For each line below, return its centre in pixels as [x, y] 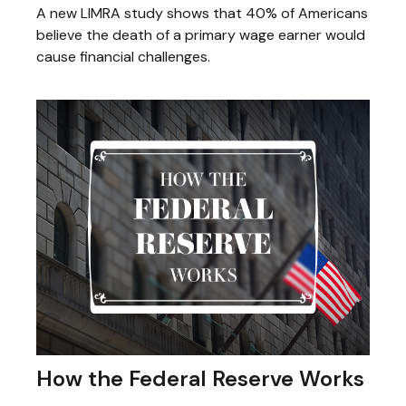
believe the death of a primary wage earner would [201, 34]
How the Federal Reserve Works [200, 378]
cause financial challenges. [123, 56]
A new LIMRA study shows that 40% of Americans [202, 13]
